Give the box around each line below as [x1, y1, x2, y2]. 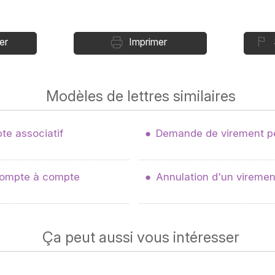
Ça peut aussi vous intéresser [42, 228, 239, 246]
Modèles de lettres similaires [45, 87, 236, 105]
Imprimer [129, 36, 167, 48]
